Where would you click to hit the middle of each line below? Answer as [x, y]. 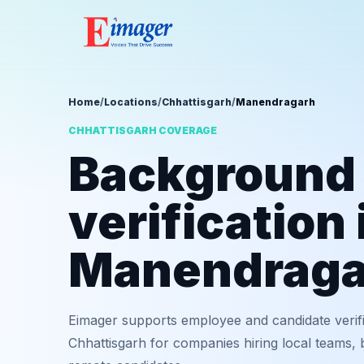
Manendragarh [275, 102]
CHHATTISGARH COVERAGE [143, 130]
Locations [131, 102]
